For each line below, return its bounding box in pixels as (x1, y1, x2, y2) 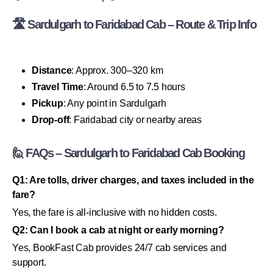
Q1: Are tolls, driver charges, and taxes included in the (12, 174, 254, 185)
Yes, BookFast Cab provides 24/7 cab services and (12, 242, 227, 253)
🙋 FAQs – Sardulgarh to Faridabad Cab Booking (12, 146, 244, 160)
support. (12, 257, 46, 268)
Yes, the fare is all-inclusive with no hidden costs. (12, 207, 217, 218)
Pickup (32, 97, 63, 108)
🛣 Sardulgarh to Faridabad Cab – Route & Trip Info (12, 17, 256, 31)
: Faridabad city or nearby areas (69, 114, 202, 125)
